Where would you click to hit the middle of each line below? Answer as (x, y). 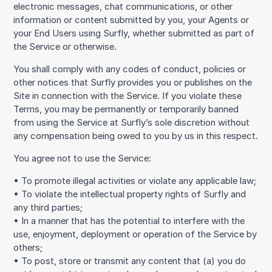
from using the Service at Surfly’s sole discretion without (132, 123)
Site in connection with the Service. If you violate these (128, 96)
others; (28, 248)
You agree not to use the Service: (83, 159)
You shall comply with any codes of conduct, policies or (130, 70)
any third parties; (48, 208)
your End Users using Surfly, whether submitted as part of (134, 34)
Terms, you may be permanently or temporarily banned (126, 110)
